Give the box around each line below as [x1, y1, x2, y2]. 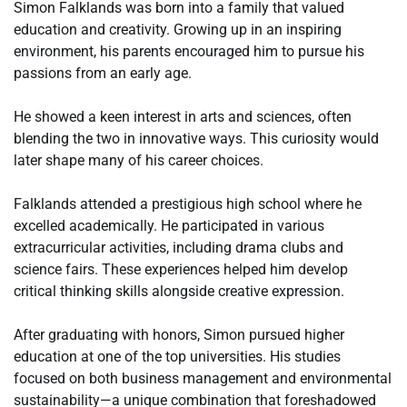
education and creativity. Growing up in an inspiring [14, 21, 342, 39]
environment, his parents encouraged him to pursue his [14, 43, 364, 61]
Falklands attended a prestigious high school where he [14, 195, 362, 213]
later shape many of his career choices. [14, 152, 263, 170]
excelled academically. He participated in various [14, 217, 324, 235]
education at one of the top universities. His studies [14, 348, 341, 366]
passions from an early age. [14, 65, 192, 83]
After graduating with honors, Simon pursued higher [14, 326, 344, 344]
